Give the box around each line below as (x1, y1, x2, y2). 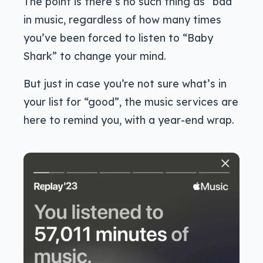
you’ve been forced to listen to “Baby (23, 31, 213, 45)
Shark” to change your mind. (23, 49, 166, 63)
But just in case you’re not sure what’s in (23, 77, 227, 90)
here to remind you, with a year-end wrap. (23, 113, 234, 127)
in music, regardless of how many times (23, 13, 221, 26)
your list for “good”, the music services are (23, 95, 238, 109)
